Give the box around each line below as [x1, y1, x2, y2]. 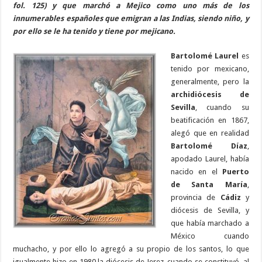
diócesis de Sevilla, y [171, 205, 249, 215]
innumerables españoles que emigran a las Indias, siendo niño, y [13, 13, 249, 23]
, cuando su [195, 102, 249, 112]
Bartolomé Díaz [171, 141, 247, 150]
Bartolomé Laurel [171, 51, 239, 60]
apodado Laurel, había [171, 154, 249, 163]
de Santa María [171, 180, 247, 189]
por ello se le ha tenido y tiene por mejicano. [13, 26, 176, 36]
